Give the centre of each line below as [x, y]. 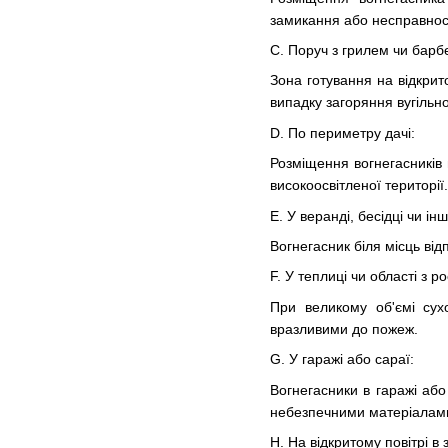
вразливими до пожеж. [344, 328]
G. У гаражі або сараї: [342, 359]
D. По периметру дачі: [342, 132]
